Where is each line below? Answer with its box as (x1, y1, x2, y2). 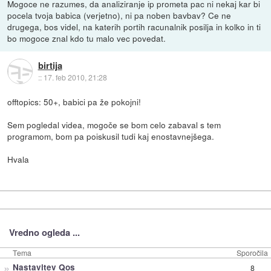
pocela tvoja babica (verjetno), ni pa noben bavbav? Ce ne (7, 8, 232, 21)
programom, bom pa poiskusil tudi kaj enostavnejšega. (7, 129, 215, 142)
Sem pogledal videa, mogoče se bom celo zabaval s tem (7, 118, 221, 131)
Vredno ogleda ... (8, 226, 80, 240)
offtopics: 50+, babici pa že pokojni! (7, 95, 142, 108)
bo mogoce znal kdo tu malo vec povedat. (7, 31, 166, 44)
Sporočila (237, 247, 268, 258)
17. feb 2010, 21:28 (43, 71, 107, 82)
